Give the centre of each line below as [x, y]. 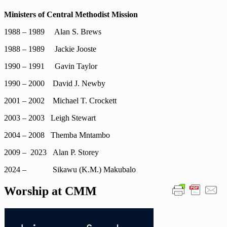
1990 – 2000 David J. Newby [55, 83]
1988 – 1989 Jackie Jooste [50, 49]
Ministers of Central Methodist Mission [71, 14]
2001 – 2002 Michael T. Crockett [60, 101]
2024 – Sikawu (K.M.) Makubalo [70, 169]
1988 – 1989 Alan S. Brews [53, 32]
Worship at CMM [50, 191]
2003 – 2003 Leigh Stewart [50, 118]
